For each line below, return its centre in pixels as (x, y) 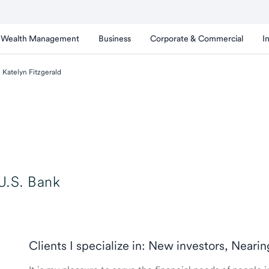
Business (115, 38)
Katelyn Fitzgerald (32, 72)
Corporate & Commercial (197, 38)
